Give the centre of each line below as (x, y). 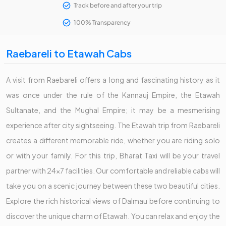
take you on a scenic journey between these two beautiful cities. (113, 186)
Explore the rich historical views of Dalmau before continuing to (113, 201)
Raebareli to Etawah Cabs (69, 53)
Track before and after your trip (118, 6)
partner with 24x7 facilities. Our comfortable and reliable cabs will (113, 171)
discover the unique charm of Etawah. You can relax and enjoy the (113, 216)
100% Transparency (102, 23)
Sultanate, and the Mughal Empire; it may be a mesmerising (113, 110)
